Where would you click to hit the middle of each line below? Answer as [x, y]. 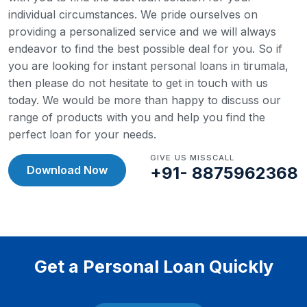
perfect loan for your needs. [82, 134]
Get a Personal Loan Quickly [153, 267]
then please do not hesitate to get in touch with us [138, 83]
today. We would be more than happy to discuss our [145, 100]
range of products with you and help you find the [137, 117]
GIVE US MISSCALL [193, 158]
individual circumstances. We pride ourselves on [133, 14]
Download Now [67, 170]
